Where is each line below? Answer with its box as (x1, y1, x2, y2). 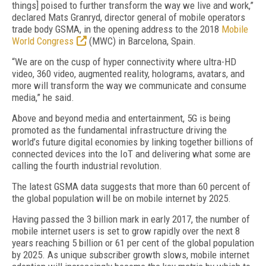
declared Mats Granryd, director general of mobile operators (12, 11, 245, 23)
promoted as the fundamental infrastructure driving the (12, 124, 227, 136)
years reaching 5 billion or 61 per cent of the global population (12, 237, 254, 249)
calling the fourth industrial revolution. (12, 160, 162, 172)
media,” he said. (12, 91, 74, 103)
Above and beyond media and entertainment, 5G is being (12, 112, 230, 124)
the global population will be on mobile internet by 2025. (12, 192, 231, 204)
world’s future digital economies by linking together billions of (12, 136, 254, 148)
